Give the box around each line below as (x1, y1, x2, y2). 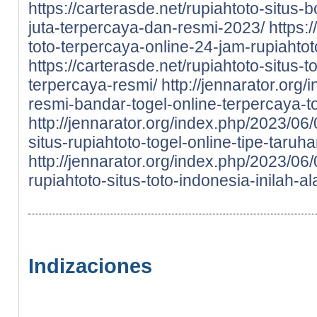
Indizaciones (28, 253, 152, 277)
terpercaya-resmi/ (28, 75, 157, 94)
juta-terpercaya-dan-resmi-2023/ (28, 18, 265, 37)
